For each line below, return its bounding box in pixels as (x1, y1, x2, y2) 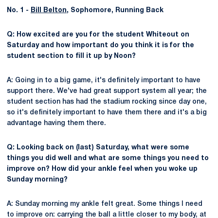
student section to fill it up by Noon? (7, 53, 136, 59)
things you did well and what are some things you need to (7, 155, 209, 162)
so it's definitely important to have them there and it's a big (7, 109, 207, 116)
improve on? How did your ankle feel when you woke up (7, 166, 198, 172)
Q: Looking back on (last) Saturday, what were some (7, 145, 189, 151)
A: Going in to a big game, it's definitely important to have (7, 77, 200, 84)
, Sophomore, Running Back (67, 7, 163, 14)
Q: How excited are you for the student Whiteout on (7, 32, 189, 38)
